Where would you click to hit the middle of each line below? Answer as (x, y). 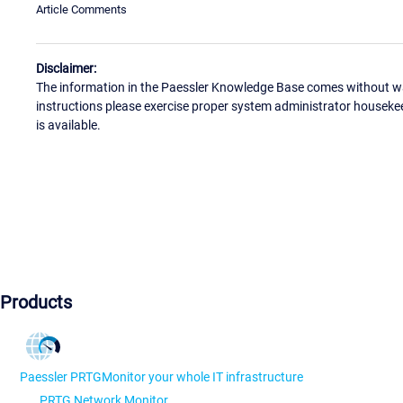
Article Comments (81, 9)
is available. (68, 125)
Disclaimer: (66, 69)
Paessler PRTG (61, 377)
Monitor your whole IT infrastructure (202, 377)
